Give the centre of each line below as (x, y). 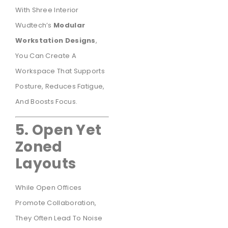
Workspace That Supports (60, 71)
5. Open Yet (59, 130)
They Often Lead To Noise (59, 218)
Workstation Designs (55, 40)
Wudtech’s (35, 25)
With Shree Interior (47, 10)
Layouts (46, 164)
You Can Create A (46, 55)
